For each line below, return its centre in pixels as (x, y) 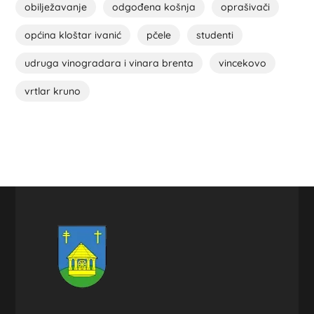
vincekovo (243, 63)
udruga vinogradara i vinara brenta (109, 63)
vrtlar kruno (53, 91)
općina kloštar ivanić (73, 35)
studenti (215, 35)
